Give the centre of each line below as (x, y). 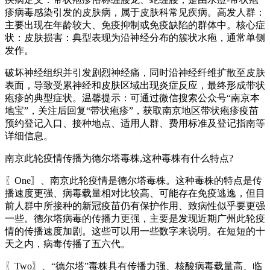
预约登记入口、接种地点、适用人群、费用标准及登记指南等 (135, 123)
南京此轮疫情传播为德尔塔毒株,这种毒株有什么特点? (119, 158)
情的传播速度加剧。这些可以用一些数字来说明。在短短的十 (135, 231)
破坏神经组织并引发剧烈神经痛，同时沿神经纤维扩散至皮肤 (135, 72)
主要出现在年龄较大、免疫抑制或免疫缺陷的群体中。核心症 (135, 25)
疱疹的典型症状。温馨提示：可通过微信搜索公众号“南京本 (132, 98)
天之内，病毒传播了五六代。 (67, 243)
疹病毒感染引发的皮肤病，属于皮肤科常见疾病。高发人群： (135, 12)
